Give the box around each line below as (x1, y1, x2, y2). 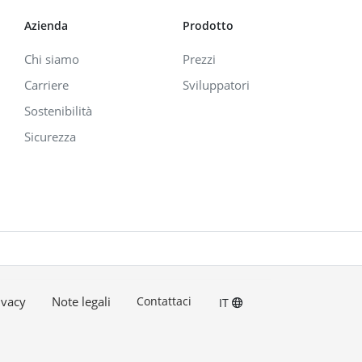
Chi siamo (23, 50, 79, 67)
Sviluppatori (182, 76, 250, 93)
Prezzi (182, 50, 216, 67)
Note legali (51, 293, 111, 309)
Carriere (23, 76, 69, 93)
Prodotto (182, 17, 234, 33)
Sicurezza (23, 128, 76, 145)
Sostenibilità (23, 102, 92, 119)
